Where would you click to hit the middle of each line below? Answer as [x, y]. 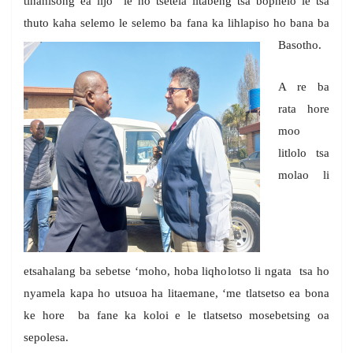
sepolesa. [46, 338]
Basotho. [299, 45]
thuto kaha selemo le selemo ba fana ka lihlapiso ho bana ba [176, 23]
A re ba [303, 87]
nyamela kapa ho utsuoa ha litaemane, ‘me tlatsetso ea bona [176, 294]
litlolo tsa [303, 153]
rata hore [303, 109]
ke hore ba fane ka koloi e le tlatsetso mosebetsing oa [176, 316]
